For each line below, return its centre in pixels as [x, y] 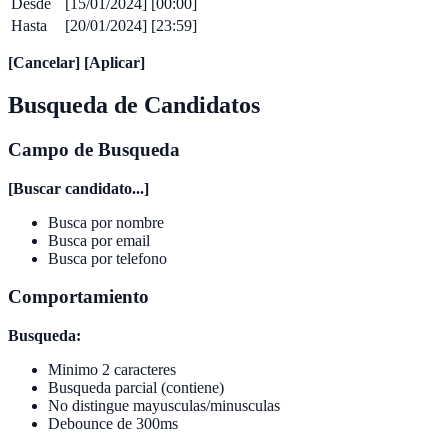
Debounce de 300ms [113, 423]
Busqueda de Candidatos [134, 104]
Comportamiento [78, 297]
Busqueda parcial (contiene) [136, 387]
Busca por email [99, 240]
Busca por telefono [107, 258]
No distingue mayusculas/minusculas [164, 405]
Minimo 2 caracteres [112, 369]
